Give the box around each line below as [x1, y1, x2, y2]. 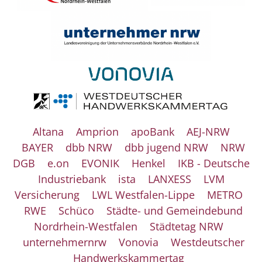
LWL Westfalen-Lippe [92, 187, 195, 202]
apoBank [130, 124, 174, 139]
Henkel [131, 156, 166, 170]
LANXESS [147, 171, 191, 186]
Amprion [75, 124, 119, 139]
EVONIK [81, 156, 119, 170]
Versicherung [15, 187, 80, 202]
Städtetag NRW [150, 219, 223, 233]
